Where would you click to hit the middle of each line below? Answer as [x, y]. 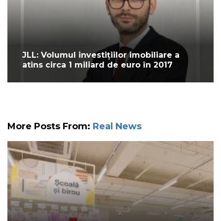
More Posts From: [50, 126]
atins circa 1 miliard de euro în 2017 [97, 65]
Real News [117, 126]
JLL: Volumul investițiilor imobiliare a [101, 55]
